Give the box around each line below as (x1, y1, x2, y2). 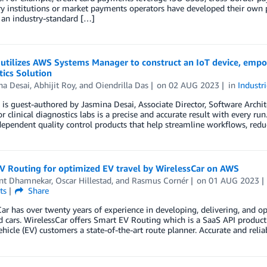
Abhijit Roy (33, 80, 75, 90)
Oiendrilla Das (95, 80, 148, 90)
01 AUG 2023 (209, 175, 260, 185)
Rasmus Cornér (131, 175, 188, 185)
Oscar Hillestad (55, 175, 111, 185)
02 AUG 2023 (169, 80, 220, 90)
